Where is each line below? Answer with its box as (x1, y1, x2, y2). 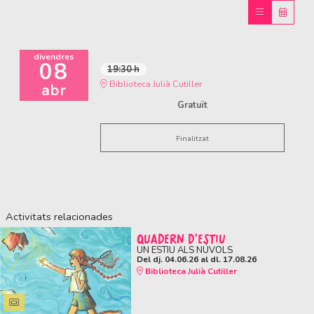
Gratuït (177, 98, 207, 111)
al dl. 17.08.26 (198, 253, 257, 265)
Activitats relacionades (6, 209, 113, 224)
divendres (34, 50, 74, 62)
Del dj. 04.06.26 (136, 253, 198, 265)
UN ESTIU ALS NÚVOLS (136, 243, 233, 257)
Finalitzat (176, 132, 209, 144)
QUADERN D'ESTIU (136, 229, 226, 248)
